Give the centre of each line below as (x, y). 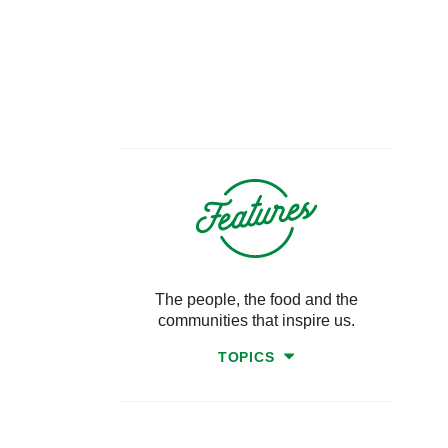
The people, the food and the (256, 299)
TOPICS (248, 356)
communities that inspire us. (256, 320)
